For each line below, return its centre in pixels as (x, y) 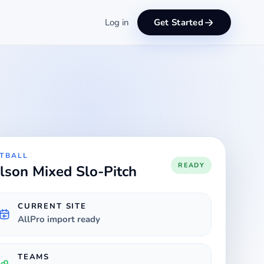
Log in (117, 22)
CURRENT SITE (52, 206)
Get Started (178, 22)
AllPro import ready (59, 219)
